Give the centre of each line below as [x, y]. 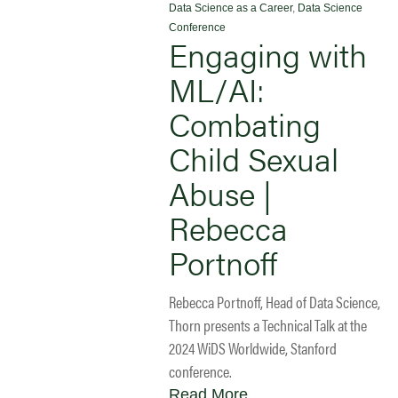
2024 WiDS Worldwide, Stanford [253, 347]
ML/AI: [216, 88]
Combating [245, 123]
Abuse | [220, 192]
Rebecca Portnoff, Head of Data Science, [275, 301]
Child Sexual [254, 158]
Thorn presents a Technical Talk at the [268, 324]
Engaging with [268, 54]
